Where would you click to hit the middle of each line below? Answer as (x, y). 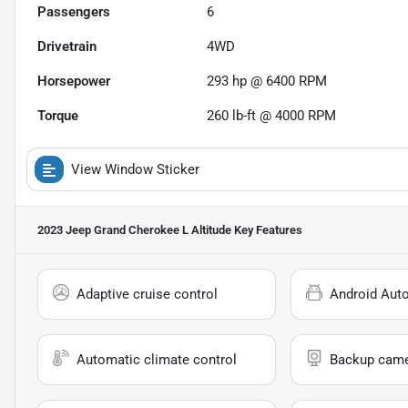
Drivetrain (67, 47)
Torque (58, 116)
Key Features (267, 230)
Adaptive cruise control (147, 295)
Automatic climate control (157, 360)
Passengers (74, 12)
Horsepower (74, 82)
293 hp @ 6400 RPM (267, 82)
